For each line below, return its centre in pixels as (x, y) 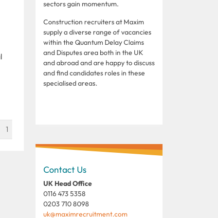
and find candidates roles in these (94, 73)
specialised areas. (70, 83)
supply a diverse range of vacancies (97, 32)
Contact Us (65, 169)
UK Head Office (68, 183)
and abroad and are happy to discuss (99, 63)
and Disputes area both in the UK (93, 52)
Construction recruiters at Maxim (94, 22)
